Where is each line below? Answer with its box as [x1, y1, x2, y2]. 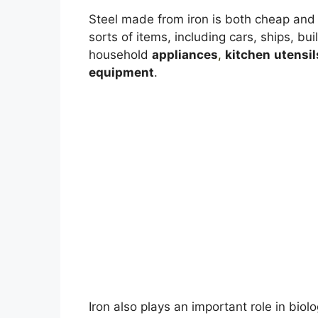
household [88, 47, 152, 62]
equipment [88, 65, 154, 79]
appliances [151, 47, 218, 62]
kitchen [224, 47, 270, 62]
